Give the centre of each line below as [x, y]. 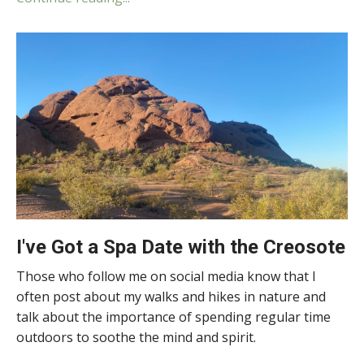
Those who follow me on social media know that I [166, 276]
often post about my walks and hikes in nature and [171, 296]
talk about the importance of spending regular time [173, 316]
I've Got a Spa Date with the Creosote [181, 247]
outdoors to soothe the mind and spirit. [136, 337]
